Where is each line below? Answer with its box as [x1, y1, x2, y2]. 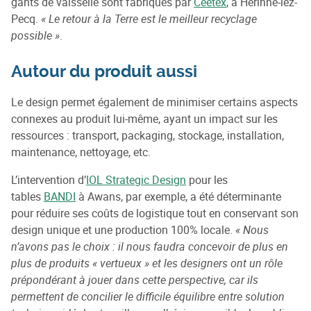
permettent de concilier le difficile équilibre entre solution [11, 289, 285, 305]
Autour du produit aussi [11, 62, 197, 82]
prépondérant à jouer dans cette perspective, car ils [11, 272, 258, 288]
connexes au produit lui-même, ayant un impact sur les [11, 111, 278, 127]
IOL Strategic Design [86, 172, 186, 188]
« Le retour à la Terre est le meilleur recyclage [41, 11, 257, 27]
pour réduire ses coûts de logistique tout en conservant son [11, 205, 299, 221]
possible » [11, 28, 60, 44]
